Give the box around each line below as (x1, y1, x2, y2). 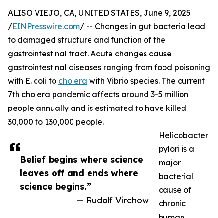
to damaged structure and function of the (8, 35, 165, 45)
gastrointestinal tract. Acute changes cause (8, 49, 172, 59)
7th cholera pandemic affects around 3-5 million (8, 90, 188, 100)
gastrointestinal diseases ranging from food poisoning (8, 62, 210, 73)
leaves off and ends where (20, 167, 138, 179)
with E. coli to (8, 76, 58, 86)
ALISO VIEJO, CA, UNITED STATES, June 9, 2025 (8, 8, 191, 18)
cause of (159, 185, 191, 195)
